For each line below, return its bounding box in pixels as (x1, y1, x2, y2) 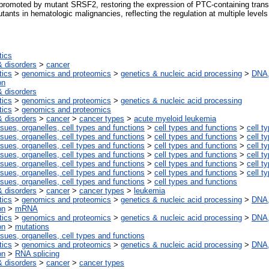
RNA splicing (15, 249, 59, 259)
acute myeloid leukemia (134, 114, 216, 124)
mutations (15, 222, 49, 232)
